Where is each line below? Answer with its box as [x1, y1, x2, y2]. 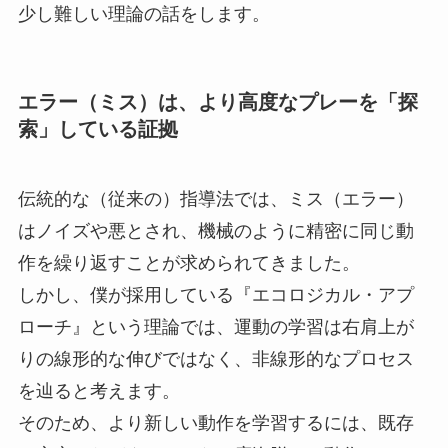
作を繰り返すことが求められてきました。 [17, 252, 360, 273]
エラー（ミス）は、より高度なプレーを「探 [17, 91, 418, 114]
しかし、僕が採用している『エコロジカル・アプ [17, 284, 414, 305]
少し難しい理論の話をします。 [17, 4, 270, 25]
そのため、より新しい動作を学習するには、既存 [17, 412, 414, 433]
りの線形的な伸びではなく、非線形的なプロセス [17, 348, 414, 369]
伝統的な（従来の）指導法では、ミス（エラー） [17, 188, 414, 209]
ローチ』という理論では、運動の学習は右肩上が [17, 316, 414, 337]
